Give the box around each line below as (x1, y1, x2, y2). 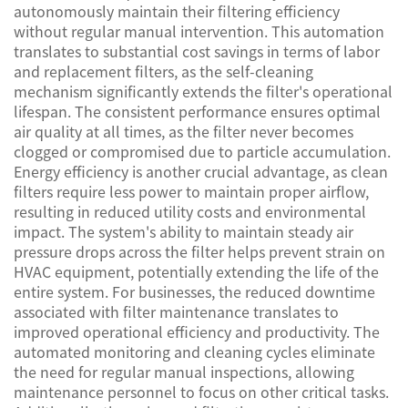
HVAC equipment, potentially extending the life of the (14, 260, 379, 282)
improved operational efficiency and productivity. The (14, 321, 380, 342)
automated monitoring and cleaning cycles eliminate (14, 341, 375, 362)
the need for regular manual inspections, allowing (14, 361, 354, 382)
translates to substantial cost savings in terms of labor (14, 40, 380, 62)
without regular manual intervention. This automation (14, 20, 384, 42)
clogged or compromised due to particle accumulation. (14, 140, 391, 162)
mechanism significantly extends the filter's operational (14, 80, 393, 102)
